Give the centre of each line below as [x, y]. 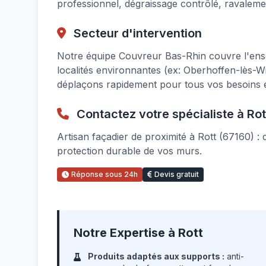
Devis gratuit [177, 174]
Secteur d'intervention [136, 33]
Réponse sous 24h [104, 174]
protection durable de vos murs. [129, 151]
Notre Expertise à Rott [138, 233]
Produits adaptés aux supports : [156, 256]
